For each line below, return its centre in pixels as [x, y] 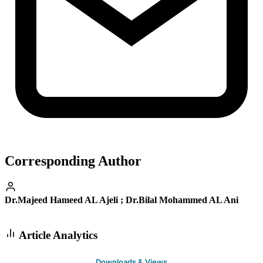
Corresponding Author [73, 161]
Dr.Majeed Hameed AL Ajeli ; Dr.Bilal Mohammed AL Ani [122, 200]
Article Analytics [57, 235]
